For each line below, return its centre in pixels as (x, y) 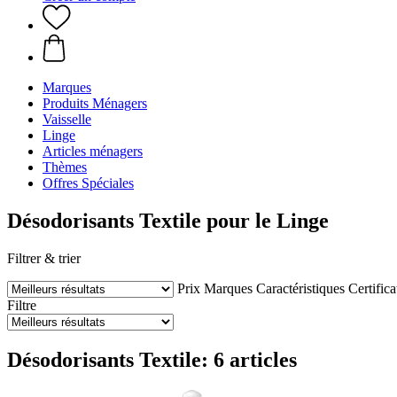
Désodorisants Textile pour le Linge (168, 220)
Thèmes (65, 167)
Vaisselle (67, 119)
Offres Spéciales (88, 183)
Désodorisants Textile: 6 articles (152, 359)
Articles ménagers (93, 151)
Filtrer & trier (44, 258)
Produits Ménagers (95, 103)
